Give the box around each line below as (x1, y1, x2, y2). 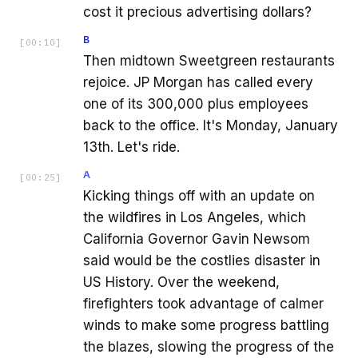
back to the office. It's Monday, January (83, 117, 338, 134)
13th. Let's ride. (83, 139, 180, 156)
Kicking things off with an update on (83, 188, 315, 205)
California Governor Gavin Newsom (83, 231, 310, 248)
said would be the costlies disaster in (83, 253, 320, 269)
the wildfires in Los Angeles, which (83, 209, 306, 226)
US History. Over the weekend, (83, 274, 280, 291)
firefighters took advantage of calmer (83, 296, 324, 312)
